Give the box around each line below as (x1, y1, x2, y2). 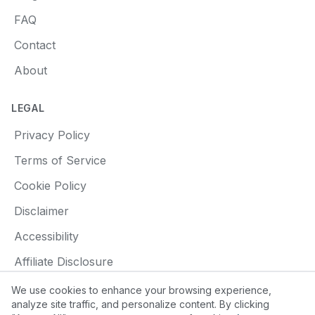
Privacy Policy (14, 128, 90, 142)
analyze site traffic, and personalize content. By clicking (11, 298, 269, 310)
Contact (14, 38, 56, 52)
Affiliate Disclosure (14, 255, 113, 269)
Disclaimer (14, 204, 69, 218)
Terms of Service (14, 153, 106, 167)
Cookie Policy (14, 179, 86, 193)
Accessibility (14, 229, 79, 243)
